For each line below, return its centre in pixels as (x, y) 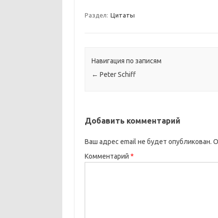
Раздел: (97, 15)
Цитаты (122, 15)
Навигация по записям (126, 61)
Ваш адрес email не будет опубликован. (148, 142)
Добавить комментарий (132, 121)
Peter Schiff (117, 75)
